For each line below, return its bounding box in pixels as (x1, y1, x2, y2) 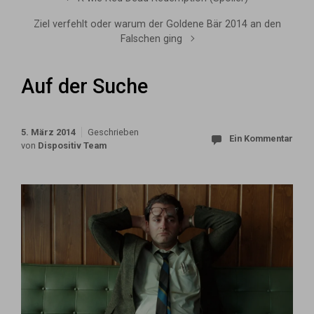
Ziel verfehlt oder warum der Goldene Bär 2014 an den (33, 18, 281, 30)
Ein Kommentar (229, 133, 293, 144)
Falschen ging (121, 33, 183, 45)
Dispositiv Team (38, 139, 107, 151)
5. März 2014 (21, 126, 76, 137)
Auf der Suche (21, 74, 148, 98)
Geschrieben (88, 126, 139, 137)
